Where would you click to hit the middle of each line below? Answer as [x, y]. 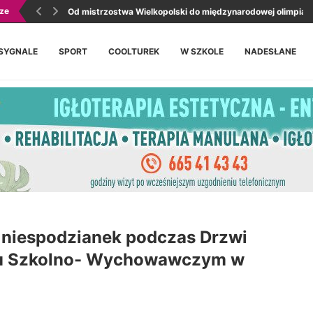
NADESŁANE [270, 51]
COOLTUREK [134, 51]
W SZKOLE [202, 51]
